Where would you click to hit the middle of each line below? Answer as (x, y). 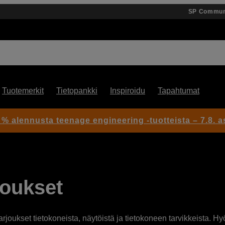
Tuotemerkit (23, 91)
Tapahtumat (179, 91)
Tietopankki (77, 91)
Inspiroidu (128, 91)
